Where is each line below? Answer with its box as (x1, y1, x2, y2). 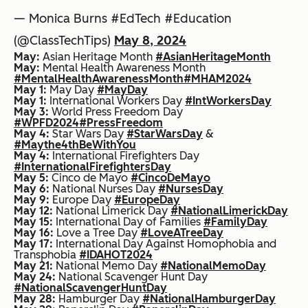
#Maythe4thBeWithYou (14, 138, 136, 152)
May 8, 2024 (114, 33, 186, 49)
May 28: (14, 292, 56, 306)
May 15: (14, 215, 53, 229)
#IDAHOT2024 (79, 248, 153, 262)
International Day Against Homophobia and (53, 237, 276, 251)
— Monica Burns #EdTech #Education (14, 11, 232, 27)
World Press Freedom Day (49, 105, 183, 119)
